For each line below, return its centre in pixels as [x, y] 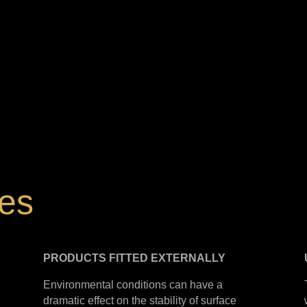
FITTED [129, 258]
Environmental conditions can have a [133, 285]
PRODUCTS [75, 258]
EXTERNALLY [188, 258]
